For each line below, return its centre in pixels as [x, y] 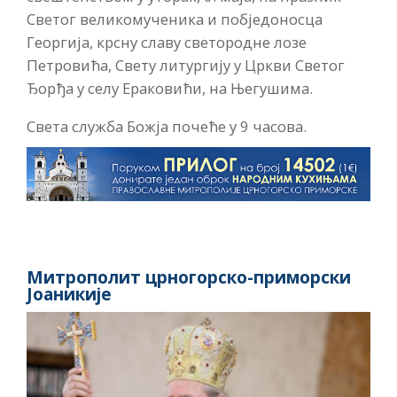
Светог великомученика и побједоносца [175, 19]
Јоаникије [69, 295]
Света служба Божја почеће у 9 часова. [167, 126]
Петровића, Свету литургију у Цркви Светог [186, 65]
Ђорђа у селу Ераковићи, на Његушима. [170, 88]
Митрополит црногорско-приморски [189, 278]
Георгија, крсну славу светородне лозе [167, 42]
